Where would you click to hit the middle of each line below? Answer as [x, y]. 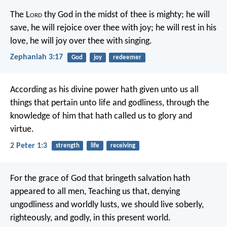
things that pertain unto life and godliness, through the [110, 103]
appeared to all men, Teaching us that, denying [95, 192]
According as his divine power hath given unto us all [104, 90]
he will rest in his [185, 28]
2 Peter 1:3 [29, 146]
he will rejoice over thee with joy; [91, 28]
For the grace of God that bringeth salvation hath [100, 178]
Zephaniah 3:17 [36, 58]
